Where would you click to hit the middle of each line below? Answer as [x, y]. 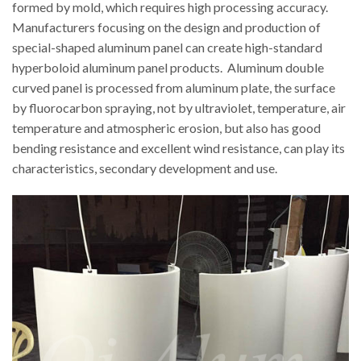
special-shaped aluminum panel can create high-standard [167, 48]
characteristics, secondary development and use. [145, 168]
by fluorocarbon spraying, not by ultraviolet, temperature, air [179, 108]
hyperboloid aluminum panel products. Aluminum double [168, 68]
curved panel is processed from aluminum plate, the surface [174, 88]
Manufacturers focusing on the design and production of [166, 27]
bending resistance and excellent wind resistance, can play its [178, 148]
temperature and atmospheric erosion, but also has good [166, 128]
